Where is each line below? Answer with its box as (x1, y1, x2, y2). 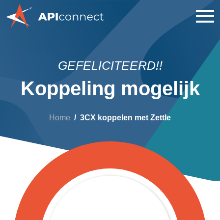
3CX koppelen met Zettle (80, 113, 171, 122)
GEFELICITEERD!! (57, 58, 163, 72)
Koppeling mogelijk (20, 78, 200, 99)
